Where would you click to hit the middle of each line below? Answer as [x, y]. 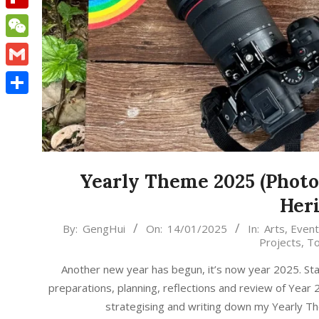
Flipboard [28, 20]
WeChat [25, 48]
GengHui [104, 229]
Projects [280, 242]
